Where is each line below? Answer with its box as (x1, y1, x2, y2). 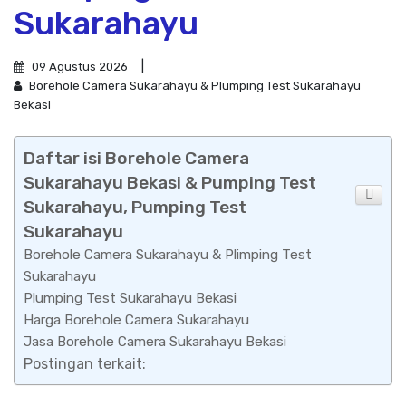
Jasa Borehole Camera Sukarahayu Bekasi (24, 333, 286, 351)
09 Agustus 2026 (29, 60, 128, 74)
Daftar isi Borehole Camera (24, 148, 249, 169)
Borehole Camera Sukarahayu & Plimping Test (24, 246, 312, 264)
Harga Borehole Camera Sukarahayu (24, 312, 249, 329)
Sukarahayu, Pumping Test (24, 197, 246, 218)
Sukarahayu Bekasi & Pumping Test (24, 172, 316, 194)
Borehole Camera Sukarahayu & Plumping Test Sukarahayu (26, 79, 361, 93)
